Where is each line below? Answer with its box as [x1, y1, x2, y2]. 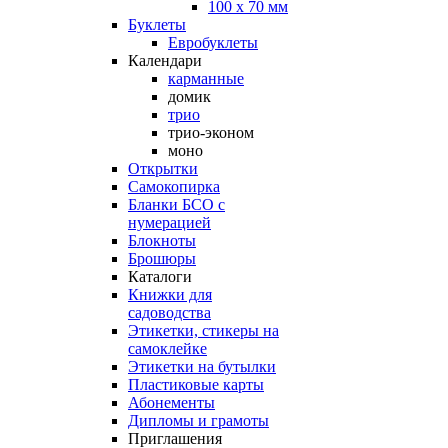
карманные [168, 70, 244, 87]
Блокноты [128, 232, 196, 249]
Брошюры [128, 250, 196, 267]
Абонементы [128, 394, 215, 411]
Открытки [128, 160, 198, 177]
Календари [128, 52, 202, 69]
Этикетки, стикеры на [128, 322, 279, 339]
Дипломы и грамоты [128, 412, 269, 429]
